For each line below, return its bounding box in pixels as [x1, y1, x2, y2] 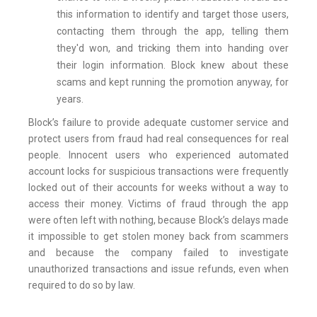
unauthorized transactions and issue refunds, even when [28, 263, 289, 275]
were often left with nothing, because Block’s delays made [28, 214, 289, 226]
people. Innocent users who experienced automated [28, 149, 289, 161]
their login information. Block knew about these [57, 59, 289, 71]
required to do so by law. [28, 279, 135, 292]
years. [57, 93, 83, 105]
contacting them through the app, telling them [57, 25, 289, 38]
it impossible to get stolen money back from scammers [28, 231, 289, 243]
